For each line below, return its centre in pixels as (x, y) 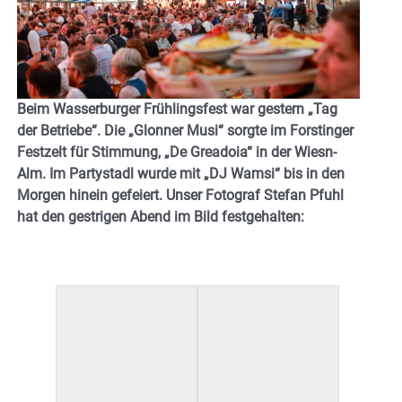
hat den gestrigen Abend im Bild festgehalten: (161, 217)
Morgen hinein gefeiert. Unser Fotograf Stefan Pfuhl (180, 196)
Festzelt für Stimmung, (91, 153)
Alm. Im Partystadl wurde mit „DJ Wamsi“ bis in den (181, 174)
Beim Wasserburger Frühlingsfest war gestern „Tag (177, 109)
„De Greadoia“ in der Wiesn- (250, 153)
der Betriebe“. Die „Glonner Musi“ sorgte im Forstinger (185, 131)
